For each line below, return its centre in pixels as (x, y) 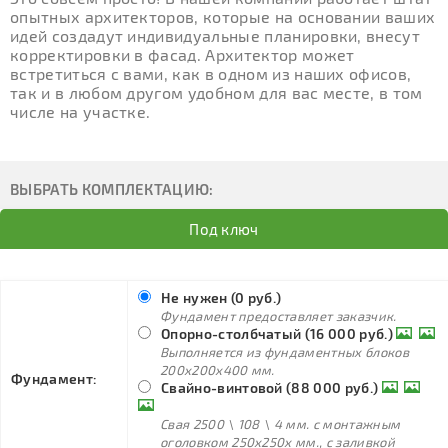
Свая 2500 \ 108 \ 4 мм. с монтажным (280, 424)
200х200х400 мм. (217, 370)
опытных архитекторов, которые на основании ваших (223, 16)
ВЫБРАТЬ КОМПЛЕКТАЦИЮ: (112, 189)
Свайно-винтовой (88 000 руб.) (270, 387)
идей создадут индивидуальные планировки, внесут (215, 35)
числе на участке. (80, 111)
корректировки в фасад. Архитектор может (182, 54)
